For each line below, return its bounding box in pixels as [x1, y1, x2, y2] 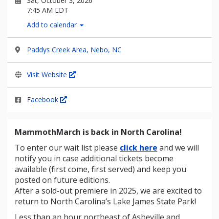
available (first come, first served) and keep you [15, 164, 186, 175]
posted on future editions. [15, 175, 110, 185]
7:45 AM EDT [27, 5, 68, 15]
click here [120, 142, 157, 153]
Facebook [27, 95, 60, 104]
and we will [157, 142, 199, 153]
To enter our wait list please [15, 142, 120, 153]
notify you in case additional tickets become [15, 153, 174, 164]
